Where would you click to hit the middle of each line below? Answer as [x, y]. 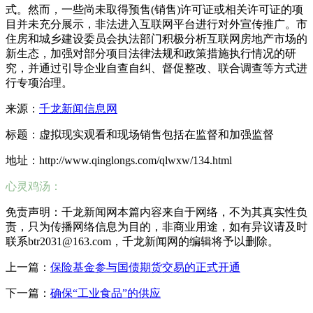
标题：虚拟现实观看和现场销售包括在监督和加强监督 [140, 134]
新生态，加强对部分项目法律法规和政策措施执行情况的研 [151, 53]
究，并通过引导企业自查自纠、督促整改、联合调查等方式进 [156, 68]
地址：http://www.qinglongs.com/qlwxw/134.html [119, 160]
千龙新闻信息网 [78, 108]
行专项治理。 [39, 82]
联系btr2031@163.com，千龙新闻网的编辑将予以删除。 [142, 241]
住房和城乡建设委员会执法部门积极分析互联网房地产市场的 [156, 38]
